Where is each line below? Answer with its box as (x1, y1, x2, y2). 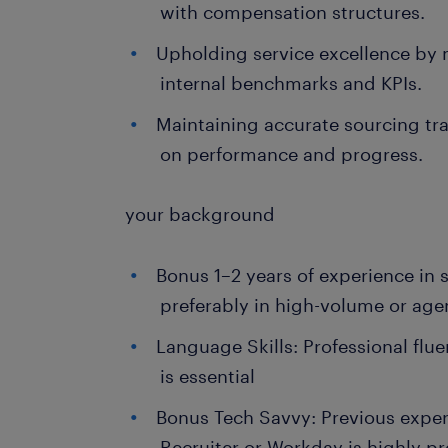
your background (125, 203, 276, 225)
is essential (160, 365, 261, 387)
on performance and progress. (160, 143, 424, 165)
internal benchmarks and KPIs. (160, 72, 423, 94)
